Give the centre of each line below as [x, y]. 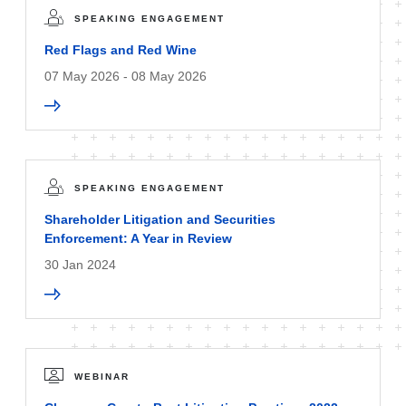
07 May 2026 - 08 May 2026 [126, 77]
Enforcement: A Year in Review [138, 239]
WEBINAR [102, 377]
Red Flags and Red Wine [121, 50]
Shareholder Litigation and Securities [160, 220]
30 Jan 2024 [80, 265]
